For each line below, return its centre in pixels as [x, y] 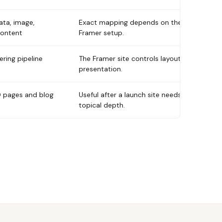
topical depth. [102, 105]
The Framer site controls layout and [137, 58]
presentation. [101, 69]
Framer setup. [101, 33]
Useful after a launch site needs [130, 95]
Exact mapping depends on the [130, 22]
